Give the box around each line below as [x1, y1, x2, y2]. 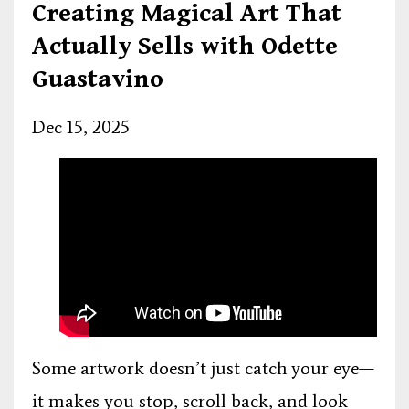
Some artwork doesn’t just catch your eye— [32, 357, 374, 379]
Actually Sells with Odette [32, 32, 338, 62]
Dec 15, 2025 [32, 116, 130, 139]
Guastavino [32, 65, 163, 95]
